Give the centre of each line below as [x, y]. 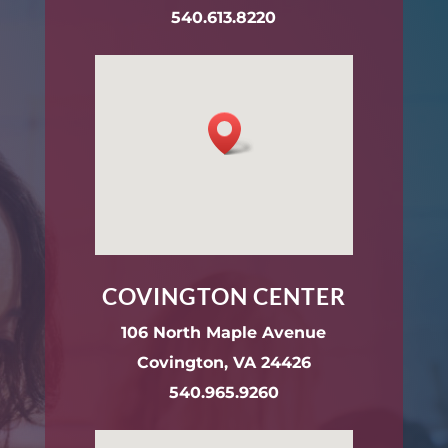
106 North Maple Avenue [224, 332]
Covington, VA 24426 [223, 362]
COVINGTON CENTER [223, 296]
